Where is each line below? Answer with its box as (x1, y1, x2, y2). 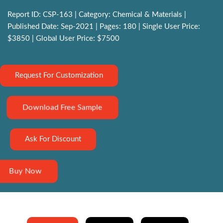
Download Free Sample (24, 104, 101, 111)
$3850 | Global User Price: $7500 (7, 35, 119, 43)
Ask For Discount (25, 135, 81, 143)
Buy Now (9, 167, 41, 175)
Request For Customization (15, 72, 103, 80)
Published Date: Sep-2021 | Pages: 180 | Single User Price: (7, 23, 200, 31)
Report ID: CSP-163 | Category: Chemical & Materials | (7, 11, 186, 19)
